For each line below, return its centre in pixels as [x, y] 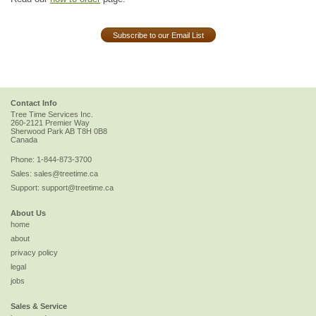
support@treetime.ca [78, 188]
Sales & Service [39, 306]
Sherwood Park [37, 132]
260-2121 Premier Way [50, 123]
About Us [28, 213]
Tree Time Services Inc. [52, 115]
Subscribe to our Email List [158, 35]
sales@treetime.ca [66, 174]
